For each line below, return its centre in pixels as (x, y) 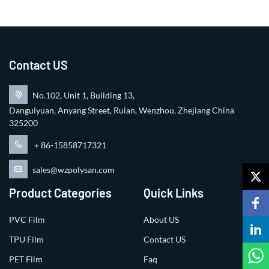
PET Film (26, 259)
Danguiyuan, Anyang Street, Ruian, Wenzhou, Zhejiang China (122, 110)
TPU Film (26, 239)
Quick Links (174, 192)
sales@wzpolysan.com (74, 169)
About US (161, 219)
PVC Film (27, 219)
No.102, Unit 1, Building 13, (83, 95)
